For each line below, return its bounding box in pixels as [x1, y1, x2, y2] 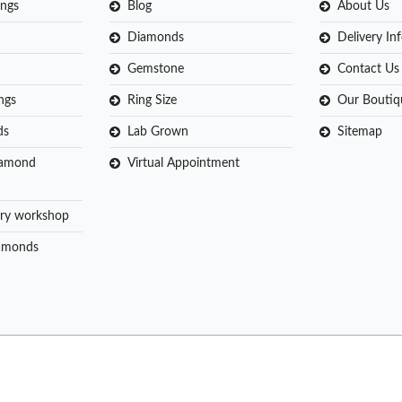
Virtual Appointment [127, 157, 240, 170]
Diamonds [127, 31, 184, 45]
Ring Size [127, 94, 177, 108]
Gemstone [127, 63, 184, 76]
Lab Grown [127, 126, 188, 139]
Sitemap [337, 126, 382, 139]
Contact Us [337, 63, 399, 76]
